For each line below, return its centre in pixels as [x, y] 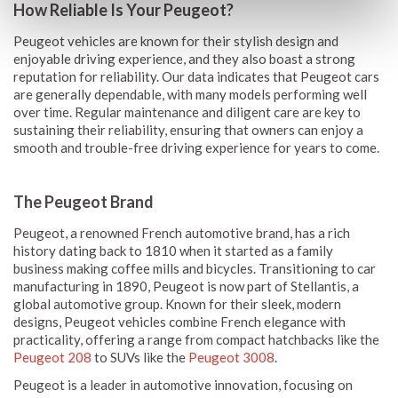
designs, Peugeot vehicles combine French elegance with [179, 321]
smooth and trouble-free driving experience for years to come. [196, 147]
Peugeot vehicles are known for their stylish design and [176, 40]
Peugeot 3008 [231, 357]
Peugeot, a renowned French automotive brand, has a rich [182, 232]
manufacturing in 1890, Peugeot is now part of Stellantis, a [186, 286]
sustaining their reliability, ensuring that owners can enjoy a [188, 129]
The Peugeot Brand [84, 201]
